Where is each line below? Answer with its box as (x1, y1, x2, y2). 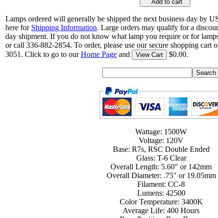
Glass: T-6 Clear (136, 154, 186, 163)
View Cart (136, 51, 163, 59)
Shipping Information (31, 23, 97, 32)
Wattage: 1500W (135, 127, 187, 136)
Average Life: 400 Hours (123, 206, 200, 215)
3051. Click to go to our (5, 50, 81, 59)
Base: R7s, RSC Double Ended (112, 145, 210, 154)
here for (5, 23, 31, 32)
